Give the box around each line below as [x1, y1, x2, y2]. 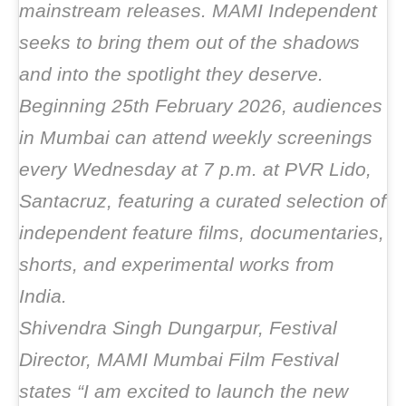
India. [19, 285, 67, 306]
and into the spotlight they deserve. [19, 63, 324, 84]
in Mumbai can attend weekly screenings [19, 127, 372, 148]
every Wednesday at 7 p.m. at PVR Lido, [19, 159, 372, 179]
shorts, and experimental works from [19, 254, 334, 275]
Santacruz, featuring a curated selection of [19, 190, 386, 211]
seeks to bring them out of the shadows [19, 32, 360, 53]
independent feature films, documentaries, [19, 222, 384, 243]
